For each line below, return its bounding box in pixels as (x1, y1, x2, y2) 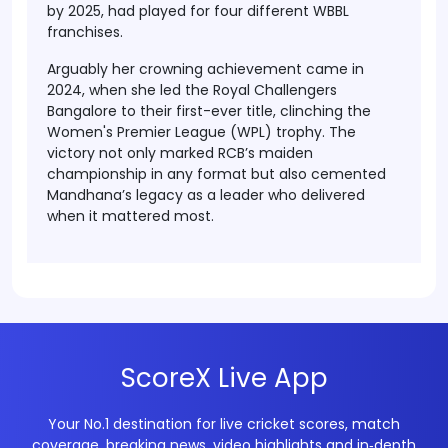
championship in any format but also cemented (47, 164, 386, 184)
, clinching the (273, 101, 371, 121)
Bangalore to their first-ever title (47, 101, 273, 121)
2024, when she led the (47, 80, 213, 100)
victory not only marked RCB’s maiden (47, 143, 313, 163)
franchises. (47, 22, 123, 42)
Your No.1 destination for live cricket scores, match (48, 414, 400, 434)
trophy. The (272, 122, 356, 142)
